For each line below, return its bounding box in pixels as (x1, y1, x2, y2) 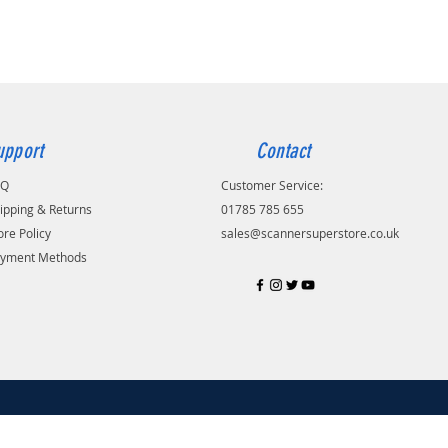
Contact (255, 137, 311, 163)
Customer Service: (220, 176, 323, 193)
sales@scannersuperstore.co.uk (220, 224, 399, 241)
